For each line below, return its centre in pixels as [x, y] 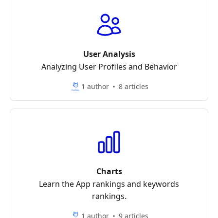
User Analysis [109, 54]
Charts [109, 171]
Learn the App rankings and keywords [109, 184]
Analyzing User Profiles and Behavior [109, 67]
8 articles [134, 86]
